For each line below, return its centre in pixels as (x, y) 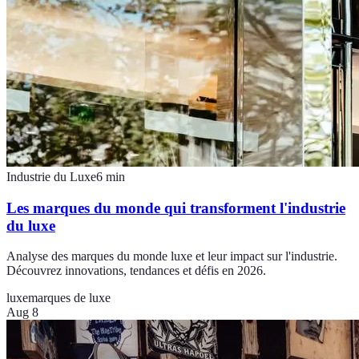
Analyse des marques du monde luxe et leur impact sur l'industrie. (172, 256)
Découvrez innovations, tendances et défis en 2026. (136, 271)
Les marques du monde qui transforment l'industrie (176, 208)
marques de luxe (69, 298)
